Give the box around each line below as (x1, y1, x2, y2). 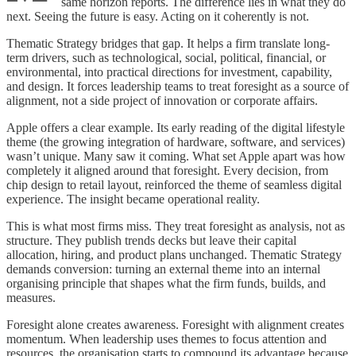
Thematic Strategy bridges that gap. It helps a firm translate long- (6, 36, 330, 50)
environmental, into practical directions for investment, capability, (6, 64, 332, 79)
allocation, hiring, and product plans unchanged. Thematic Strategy (6, 247, 342, 261)
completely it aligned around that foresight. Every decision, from (6, 163, 328, 177)
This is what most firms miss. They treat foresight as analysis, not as (6, 219, 345, 233)
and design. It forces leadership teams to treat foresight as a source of (6, 79, 349, 93)
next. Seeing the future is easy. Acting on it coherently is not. (6, 9, 309, 23)
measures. (6, 290, 56, 304)
